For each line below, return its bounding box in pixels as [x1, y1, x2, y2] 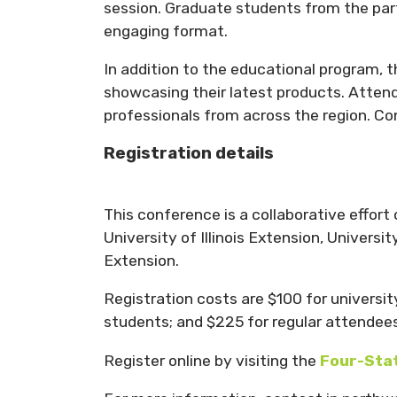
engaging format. [104, 21, 228, 40]
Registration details [104, 143, 274, 163]
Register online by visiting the [104, 351, 320, 370]
